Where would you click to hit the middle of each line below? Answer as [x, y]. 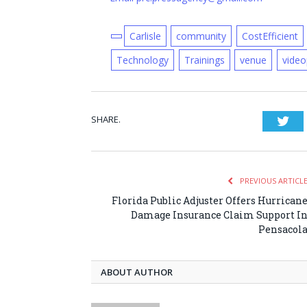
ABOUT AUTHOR [137, 272]
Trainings [204, 60]
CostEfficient [270, 36]
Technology [142, 60]
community [201, 36]
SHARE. [106, 120]
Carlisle [145, 36]
